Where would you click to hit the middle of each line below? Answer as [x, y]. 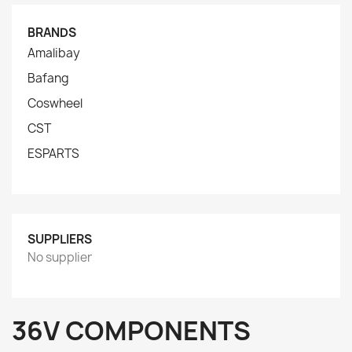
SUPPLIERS [60, 239]
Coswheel [55, 103]
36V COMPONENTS [131, 331]
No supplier [60, 257]
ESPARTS [53, 154]
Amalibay [54, 53]
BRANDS [52, 33]
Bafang [48, 78]
